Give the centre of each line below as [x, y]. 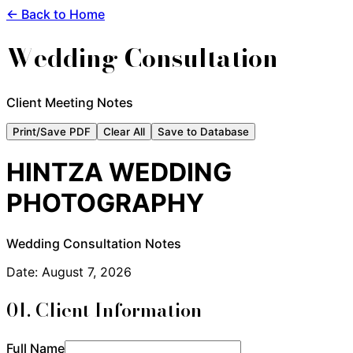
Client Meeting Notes [70, 102]
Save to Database [203, 131]
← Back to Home [56, 14]
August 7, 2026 [87, 271]
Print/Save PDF [52, 131]
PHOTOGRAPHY [105, 203]
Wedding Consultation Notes [94, 243]
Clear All [124, 131]
